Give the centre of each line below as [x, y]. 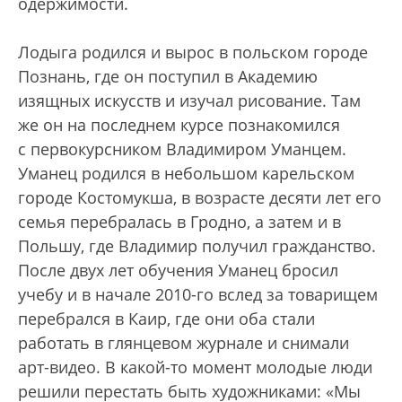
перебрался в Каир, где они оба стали [166, 319]
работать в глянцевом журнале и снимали [184, 343]
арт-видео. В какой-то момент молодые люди [195, 367]
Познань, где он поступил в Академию [168, 76]
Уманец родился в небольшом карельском [186, 173]
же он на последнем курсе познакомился [179, 125]
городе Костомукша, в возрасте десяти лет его [200, 197]
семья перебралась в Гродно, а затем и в [179, 222]
